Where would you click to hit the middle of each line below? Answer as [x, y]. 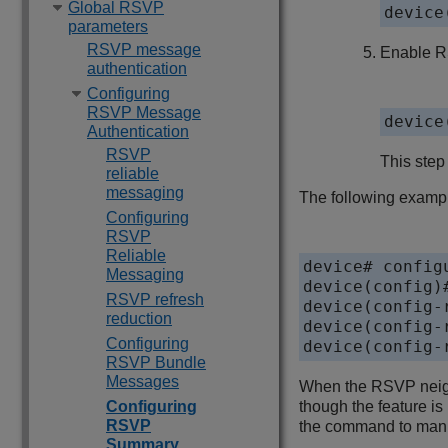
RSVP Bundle [156, 362]
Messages [142, 381]
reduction [139, 318]
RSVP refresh [155, 299]
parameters [108, 26]
